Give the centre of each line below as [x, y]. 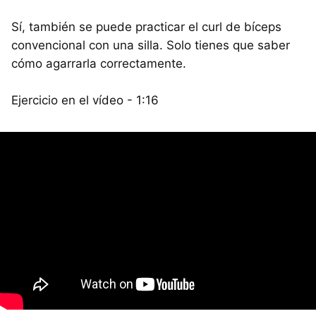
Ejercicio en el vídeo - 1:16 [85, 100]
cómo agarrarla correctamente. [99, 63]
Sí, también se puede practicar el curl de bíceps [146, 26]
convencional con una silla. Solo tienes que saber [151, 45]
